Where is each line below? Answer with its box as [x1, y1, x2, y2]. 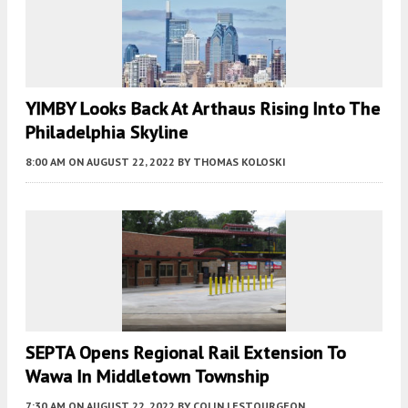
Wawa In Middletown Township [25, 364, 270, 389]
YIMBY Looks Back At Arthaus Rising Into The [25, 96, 381, 120]
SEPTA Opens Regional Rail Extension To [25, 341, 346, 365]
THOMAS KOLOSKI [193, 154, 286, 168]
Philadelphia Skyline [25, 119, 189, 144]
